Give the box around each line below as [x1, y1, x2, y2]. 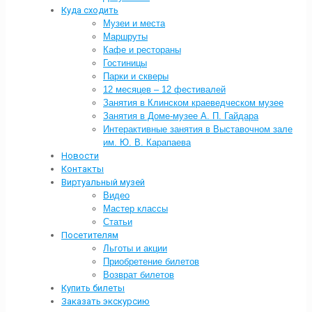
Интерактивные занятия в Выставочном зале [103, 124, 292, 135]
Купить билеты [61, 283, 125, 294]
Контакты [61, 164, 104, 175]
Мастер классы [103, 203, 168, 214]
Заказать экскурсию [61, 296, 150, 307]
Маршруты [103, 31, 148, 42]
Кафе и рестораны [103, 45, 181, 56]
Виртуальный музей [61, 177, 145, 188]
